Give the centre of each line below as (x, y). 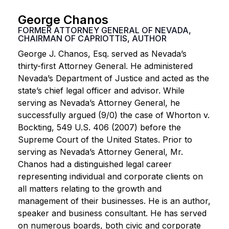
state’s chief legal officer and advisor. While (101, 90)
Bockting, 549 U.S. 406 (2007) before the (99, 127)
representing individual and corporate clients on (110, 176)
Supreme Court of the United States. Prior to (105, 140)
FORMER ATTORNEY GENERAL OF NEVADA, (105, 30)
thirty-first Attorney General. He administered (105, 66)
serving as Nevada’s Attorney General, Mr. (100, 152)
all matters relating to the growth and (90, 189)
